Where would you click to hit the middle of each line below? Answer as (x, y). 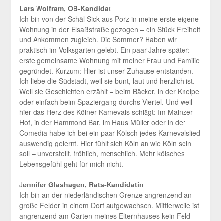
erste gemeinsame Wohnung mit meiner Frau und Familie (109, 60)
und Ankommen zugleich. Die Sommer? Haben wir (98, 40)
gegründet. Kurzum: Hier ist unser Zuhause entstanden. (106, 71)
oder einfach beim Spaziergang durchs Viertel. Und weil (106, 102)
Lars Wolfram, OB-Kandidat (65, 9)
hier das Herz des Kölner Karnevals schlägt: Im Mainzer (106, 112)
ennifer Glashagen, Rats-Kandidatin (83, 185)
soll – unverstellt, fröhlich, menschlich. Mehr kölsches (102, 154)
